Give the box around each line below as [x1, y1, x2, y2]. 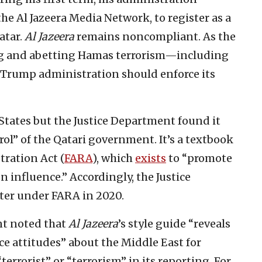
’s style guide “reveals [118, 216, 230, 230]
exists [135, 151, 166, 165]
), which [92, 151, 135, 165]
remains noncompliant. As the [74, 29, 236, 43]
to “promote [166, 151, 232, 165]
